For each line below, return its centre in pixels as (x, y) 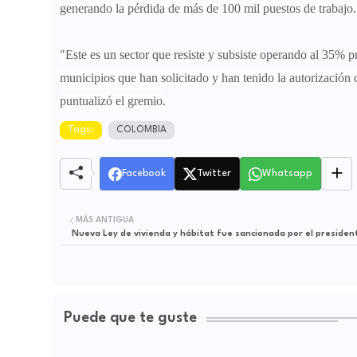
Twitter (214, 174)
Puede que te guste (130, 318)
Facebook (144, 174)
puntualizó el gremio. (113, 101)
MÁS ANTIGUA (105, 220)
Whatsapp (287, 174)
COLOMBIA (141, 130)
